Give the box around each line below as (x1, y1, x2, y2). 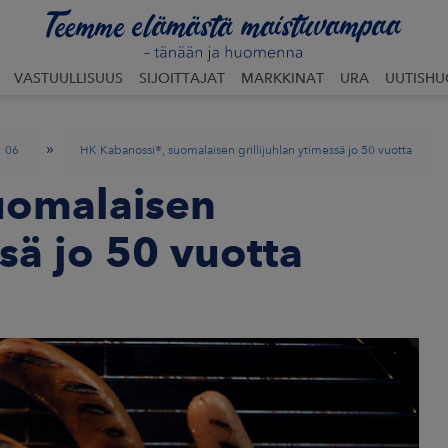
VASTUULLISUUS (14, 70, 123, 86)
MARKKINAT (241, 70, 324, 86)
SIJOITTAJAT (139, 70, 225, 86)
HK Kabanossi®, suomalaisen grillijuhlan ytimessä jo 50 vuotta (80, 143, 412, 157)
